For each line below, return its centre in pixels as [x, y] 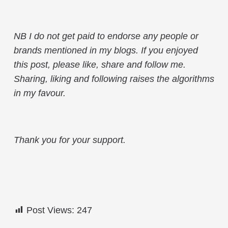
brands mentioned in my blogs [75, 50]
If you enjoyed [169, 50]
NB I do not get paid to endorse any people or [106, 36]
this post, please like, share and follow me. [100, 64]
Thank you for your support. [70, 140]
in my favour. [40, 93]
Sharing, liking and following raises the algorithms [114, 79]
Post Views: [50, 210]
